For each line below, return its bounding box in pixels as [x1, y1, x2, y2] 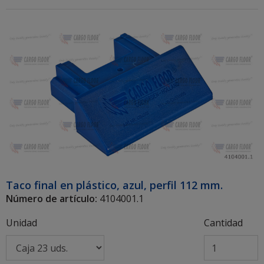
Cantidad [203, 216, 243, 230]
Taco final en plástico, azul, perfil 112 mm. [6, 178, 223, 193]
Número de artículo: [6, 192, 97, 206]
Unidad [6, 216, 37, 230]
